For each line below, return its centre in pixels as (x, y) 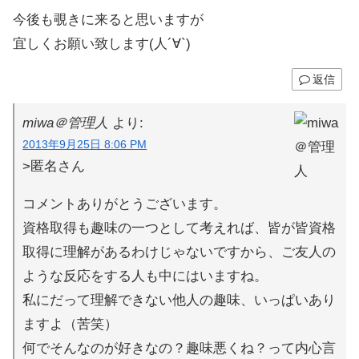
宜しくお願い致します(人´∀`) (102, 44)
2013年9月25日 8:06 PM (85, 145)
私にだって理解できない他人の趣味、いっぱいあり (179, 301)
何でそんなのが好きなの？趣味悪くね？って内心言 (179, 349)
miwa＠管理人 (66, 123)
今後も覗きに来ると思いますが (108, 20)
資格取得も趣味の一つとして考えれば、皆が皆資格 (179, 228)
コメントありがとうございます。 (125, 204)
